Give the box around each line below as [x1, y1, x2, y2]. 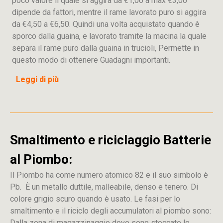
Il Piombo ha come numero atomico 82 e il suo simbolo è [10, 170, 208, 180]
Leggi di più [16, 75, 59, 84]
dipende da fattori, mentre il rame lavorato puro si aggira [12, 7, 206, 17]
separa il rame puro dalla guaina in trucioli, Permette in [12, 43, 199, 53]
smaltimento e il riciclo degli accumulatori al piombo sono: [10, 206, 211, 216]
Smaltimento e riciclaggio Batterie [10, 132, 211, 147]
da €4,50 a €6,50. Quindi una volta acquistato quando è [12, 19, 200, 29]
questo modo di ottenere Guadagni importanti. [12, 55, 170, 65]
